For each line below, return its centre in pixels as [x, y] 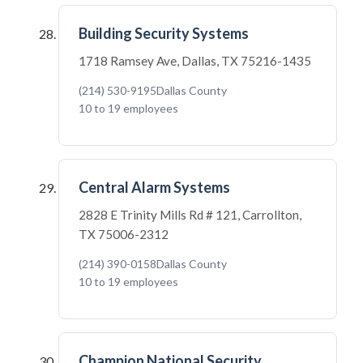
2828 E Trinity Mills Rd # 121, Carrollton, [190, 215]
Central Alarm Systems [154, 187]
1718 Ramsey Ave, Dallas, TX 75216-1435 [195, 61]
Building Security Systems [164, 33]
